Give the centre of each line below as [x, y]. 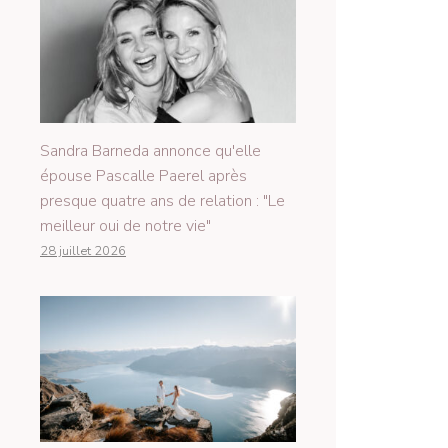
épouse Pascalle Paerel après [143, 175]
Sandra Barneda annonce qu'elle [150, 150]
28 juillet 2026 [83, 250]
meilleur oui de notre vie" [125, 225]
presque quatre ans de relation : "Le [162, 200]
